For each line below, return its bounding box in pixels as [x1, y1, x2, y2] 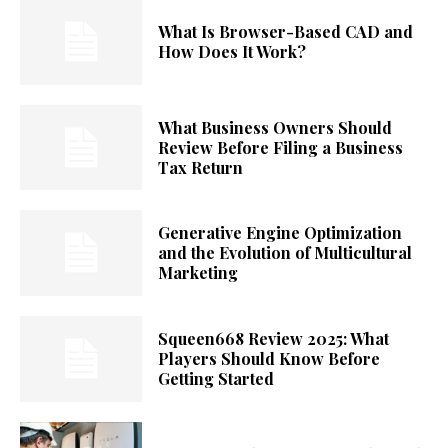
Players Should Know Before [158, 347, 381, 369]
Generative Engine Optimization [158, 222, 403, 244]
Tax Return [158, 156, 244, 178]
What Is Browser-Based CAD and [158, 20, 414, 42]
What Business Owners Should [158, 116, 393, 138]
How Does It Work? [158, 40, 307, 62]
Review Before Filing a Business [158, 136, 404, 158]
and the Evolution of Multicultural [158, 242, 413, 264]
